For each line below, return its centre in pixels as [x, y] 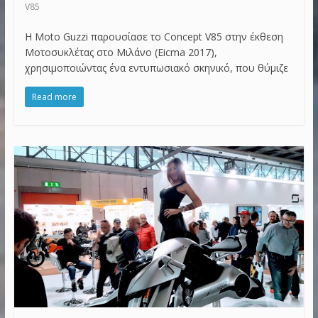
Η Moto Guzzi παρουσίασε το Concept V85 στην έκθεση [154, 36]
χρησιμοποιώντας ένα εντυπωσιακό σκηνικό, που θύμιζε [156, 67]
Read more [54, 97]
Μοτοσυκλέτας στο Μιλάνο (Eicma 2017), [121, 52]
